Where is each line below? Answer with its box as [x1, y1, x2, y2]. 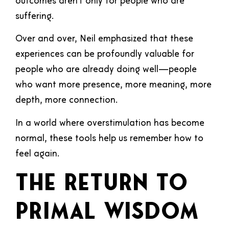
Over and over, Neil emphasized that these [15, 34, 193, 44]
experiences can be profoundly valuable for [15, 50, 194, 60]
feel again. [15, 149, 59, 159]
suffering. [15, 11, 54, 21]
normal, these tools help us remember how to [15, 133, 203, 144]
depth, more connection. [15, 96, 118, 106]
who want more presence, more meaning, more [15, 80, 212, 90]
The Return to [15, 173, 188, 196]
